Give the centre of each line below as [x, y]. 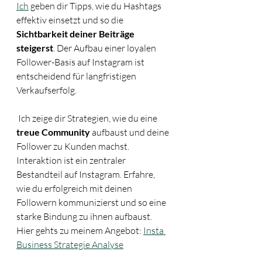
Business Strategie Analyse [70, 244]
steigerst [35, 48]
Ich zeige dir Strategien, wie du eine [89, 118]
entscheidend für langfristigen [77, 76]
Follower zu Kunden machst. [74, 146]
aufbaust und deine [130, 132]
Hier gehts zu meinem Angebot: [80, 230]
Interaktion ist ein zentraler [72, 160]
